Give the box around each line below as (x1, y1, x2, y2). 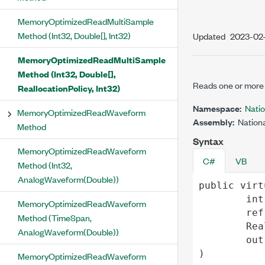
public (198, 179, 234, 191)
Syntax (193, 134, 224, 148)
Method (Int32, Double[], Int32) (18, 29, 131, 41)
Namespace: (193, 102, 241, 114)
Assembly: (193, 115, 234, 128)
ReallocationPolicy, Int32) (18, 82, 120, 94)
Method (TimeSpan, (18, 211, 92, 224)
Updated (193, 30, 225, 42)
